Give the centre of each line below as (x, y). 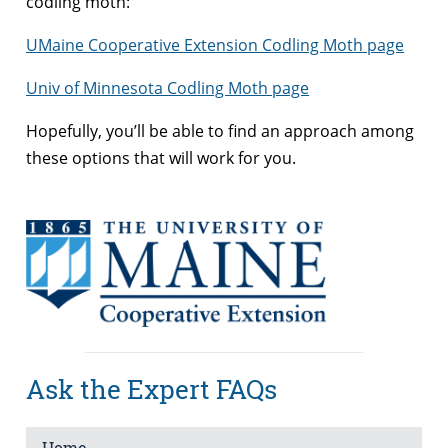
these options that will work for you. (161, 157)
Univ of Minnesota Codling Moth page (167, 87)
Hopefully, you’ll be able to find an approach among (220, 130)
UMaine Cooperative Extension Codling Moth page (215, 44)
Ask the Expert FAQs (151, 389)
